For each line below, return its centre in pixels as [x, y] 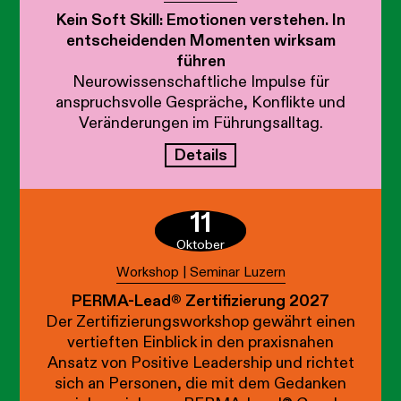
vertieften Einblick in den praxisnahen [200, 342]
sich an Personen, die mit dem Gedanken [200, 383]
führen [200, 61]
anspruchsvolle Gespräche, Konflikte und [200, 102]
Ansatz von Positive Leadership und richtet [200, 363]
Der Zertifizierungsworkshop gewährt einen [200, 321]
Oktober [200, 245]
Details [200, 155]
